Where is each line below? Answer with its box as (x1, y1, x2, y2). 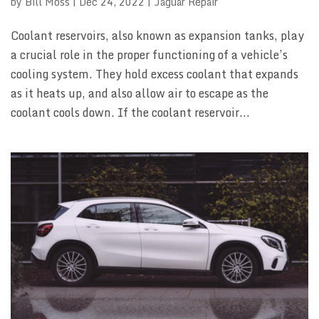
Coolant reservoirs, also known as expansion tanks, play (11, 26, 304, 45)
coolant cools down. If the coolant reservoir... (11, 103, 250, 122)
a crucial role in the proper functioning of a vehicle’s (11, 45, 288, 64)
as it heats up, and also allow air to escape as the (11, 83, 268, 103)
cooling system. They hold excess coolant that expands (11, 64, 298, 83)
